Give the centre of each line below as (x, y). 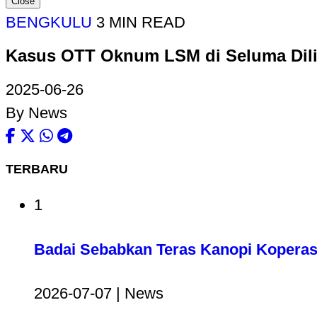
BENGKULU (49, 23)
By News (36, 113)
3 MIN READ (141, 23)
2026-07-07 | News (99, 293)
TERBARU (37, 169)
